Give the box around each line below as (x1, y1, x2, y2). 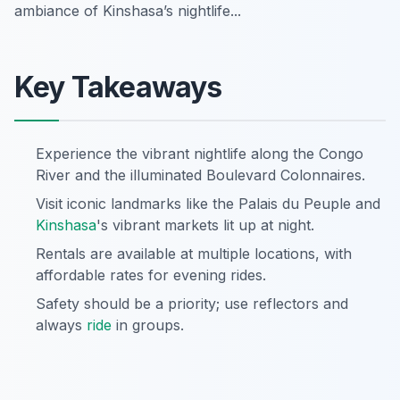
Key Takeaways (14, 70, 222, 105)
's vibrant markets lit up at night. (96, 216, 314, 235)
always (36, 316, 87, 335)
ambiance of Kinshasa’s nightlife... (14, 2, 241, 21)
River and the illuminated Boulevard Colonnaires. (36, 166, 365, 185)
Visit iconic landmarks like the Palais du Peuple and (36, 195, 380, 213)
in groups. (112, 316, 184, 335)
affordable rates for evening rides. (36, 266, 266, 285)
